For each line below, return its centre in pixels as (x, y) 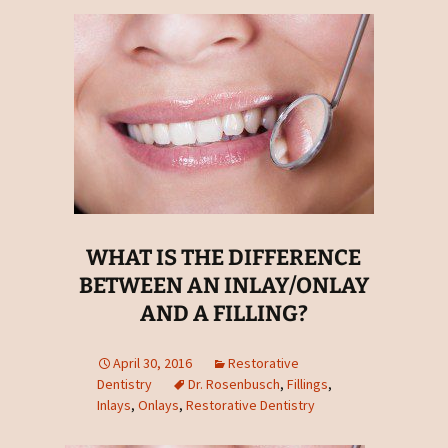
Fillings (307, 383)
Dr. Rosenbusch (233, 383)
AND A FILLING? (223, 313)
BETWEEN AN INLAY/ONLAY (223, 285)
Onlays (158, 404)
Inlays (113, 404)
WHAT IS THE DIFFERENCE (224, 257)
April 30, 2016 (152, 362)
